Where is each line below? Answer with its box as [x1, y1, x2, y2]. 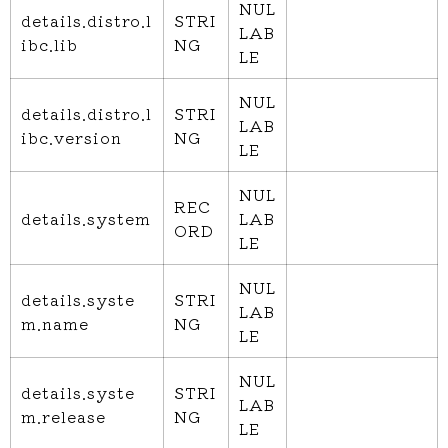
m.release [21, 404, 106, 429]
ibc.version [21, 125, 122, 150]
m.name [21, 311, 89, 336]
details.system [21, 206, 151, 231]
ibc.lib [21, 32, 78, 57]
